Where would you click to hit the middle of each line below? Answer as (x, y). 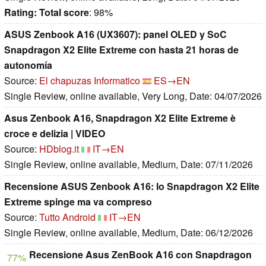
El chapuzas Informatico (90, 81)
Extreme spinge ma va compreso (78, 202)
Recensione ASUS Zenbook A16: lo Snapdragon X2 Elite (132, 186)
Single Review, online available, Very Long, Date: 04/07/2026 (133, 96)
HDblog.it (59, 149)
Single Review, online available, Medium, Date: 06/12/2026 (129, 233)
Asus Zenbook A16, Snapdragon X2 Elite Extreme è (120, 118)
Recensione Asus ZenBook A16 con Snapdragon (140, 255)
